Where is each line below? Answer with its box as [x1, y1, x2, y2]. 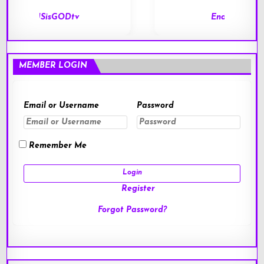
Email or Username [23, 101, 99, 111]
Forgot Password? [97, 205, 167, 214]
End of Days [108, 13, 157, 22]
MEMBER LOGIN [19, 61, 88, 71]
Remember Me [27, 141, 87, 151]
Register [121, 184, 155, 193]
